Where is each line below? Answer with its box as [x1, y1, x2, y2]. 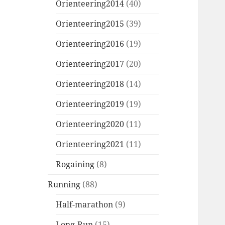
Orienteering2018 [56, 78, 125, 90]
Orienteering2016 [56, 38, 125, 50]
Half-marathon [56, 199, 114, 210]
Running [48, 179, 81, 190]
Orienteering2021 [56, 139, 125, 150]
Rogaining [56, 159, 95, 170]
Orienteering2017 [56, 58, 125, 70]
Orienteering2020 [56, 119, 125, 130]
